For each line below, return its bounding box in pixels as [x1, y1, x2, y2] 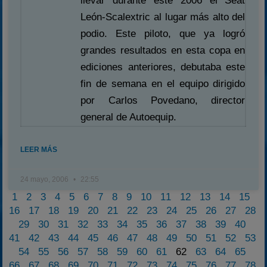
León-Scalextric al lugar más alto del [80, 11, 246, 23]
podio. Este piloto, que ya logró [80, 28, 246, 39]
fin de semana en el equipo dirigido [80, 78, 246, 89]
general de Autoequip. [80, 111, 177, 123]
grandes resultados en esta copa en [80, 45, 246, 56]
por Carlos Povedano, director [80, 95, 246, 106]
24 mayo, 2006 [20, 175, 71, 184]
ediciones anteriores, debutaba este [80, 61, 246, 73]
